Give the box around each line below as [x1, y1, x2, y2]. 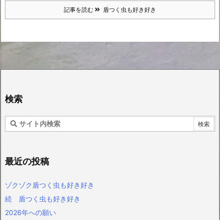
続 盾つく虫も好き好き [5, 194, 81, 203]
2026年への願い [5, 208, 56, 217]
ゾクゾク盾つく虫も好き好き [5, 181, 94, 189]
